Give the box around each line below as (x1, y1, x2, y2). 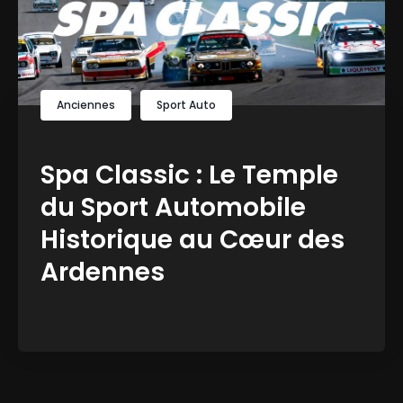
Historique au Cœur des (40, 221, 345, 257)
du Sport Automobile (40, 189, 306, 225)
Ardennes (40, 254, 165, 290)
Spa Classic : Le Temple (40, 157, 338, 193)
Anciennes (57, 96, 115, 112)
